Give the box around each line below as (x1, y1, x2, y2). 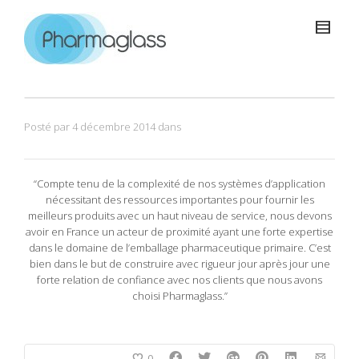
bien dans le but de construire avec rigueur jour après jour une (29, 256, 330, 271)
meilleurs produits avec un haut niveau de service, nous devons (27, 208, 332, 223)
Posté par (24, 119, 72, 134)
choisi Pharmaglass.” (131, 288, 228, 303)
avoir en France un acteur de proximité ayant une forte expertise (26, 224, 333, 239)
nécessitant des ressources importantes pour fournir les (45, 192, 314, 207)
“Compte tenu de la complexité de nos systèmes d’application (34, 176, 325, 191)
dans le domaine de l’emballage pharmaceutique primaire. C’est (28, 240, 331, 255)
